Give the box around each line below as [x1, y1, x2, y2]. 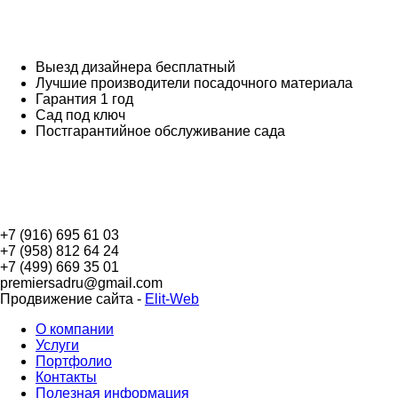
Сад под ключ [36, 107, 125, 123]
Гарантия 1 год [36, 92, 133, 107]
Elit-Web [145, 291, 199, 306]
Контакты [36, 370, 97, 385]
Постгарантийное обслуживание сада [36, 123, 285, 139]
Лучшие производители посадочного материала [36, 76, 353, 91]
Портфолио [36, 354, 112, 369]
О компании [36, 322, 114, 337]
